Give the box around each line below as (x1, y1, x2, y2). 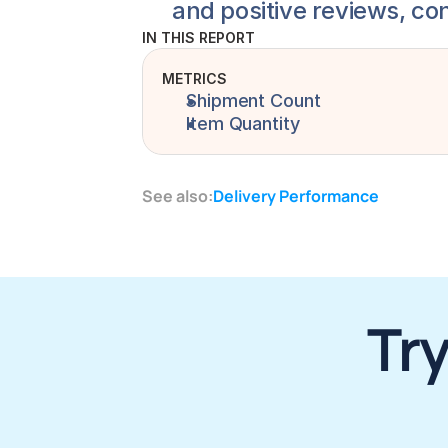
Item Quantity (186, 113, 300, 134)
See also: (142, 185, 213, 207)
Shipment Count (186, 90, 321, 111)
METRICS (162, 70, 227, 87)
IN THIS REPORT (142, 29, 255, 46)
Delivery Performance (213, 185, 379, 207)
